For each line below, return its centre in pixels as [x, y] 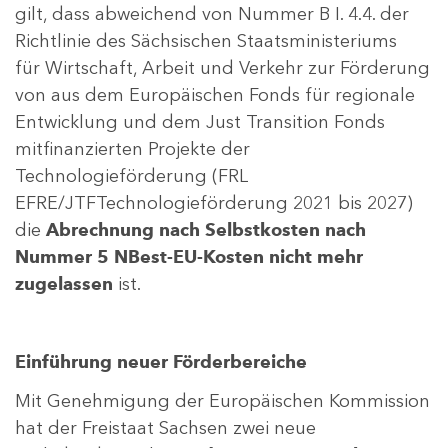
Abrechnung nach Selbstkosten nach [206, 230]
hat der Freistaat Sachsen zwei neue [165, 428]
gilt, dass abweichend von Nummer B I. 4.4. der [212, 14]
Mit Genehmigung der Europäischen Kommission [222, 401]
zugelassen [64, 284]
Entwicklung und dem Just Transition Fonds [200, 122]
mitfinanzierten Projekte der [132, 149]
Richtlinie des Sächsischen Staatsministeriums [206, 41]
